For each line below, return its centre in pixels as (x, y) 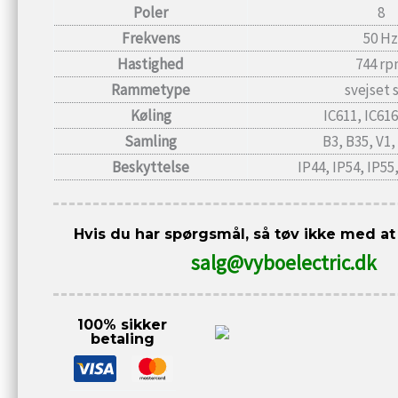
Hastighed (151, 64)
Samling (151, 141)
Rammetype (151, 89)
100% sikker (123, 325)
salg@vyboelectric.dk (284, 263)
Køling (151, 115)
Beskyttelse (151, 167)
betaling (122, 339)
